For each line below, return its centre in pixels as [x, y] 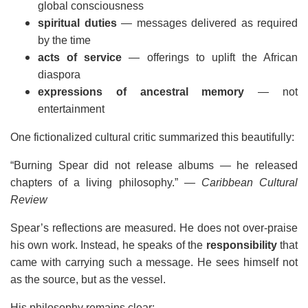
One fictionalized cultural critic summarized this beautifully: [152, 137]
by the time [64, 40]
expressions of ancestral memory [141, 92]
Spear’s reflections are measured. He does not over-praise [154, 228]
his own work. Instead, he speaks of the [108, 245]
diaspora [59, 75]
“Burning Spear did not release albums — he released [154, 165]
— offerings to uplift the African [210, 57]
